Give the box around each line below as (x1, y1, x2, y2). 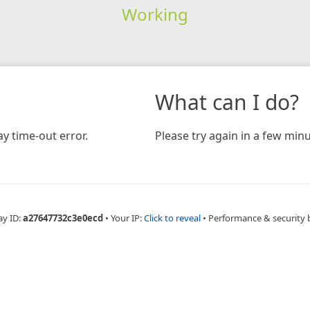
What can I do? (155, 87, 299, 116)
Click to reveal (144, 211, 201, 224)
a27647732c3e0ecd (23, 211, 103, 224)
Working (121, 2, 188, 26)
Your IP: (111, 211, 144, 224)
